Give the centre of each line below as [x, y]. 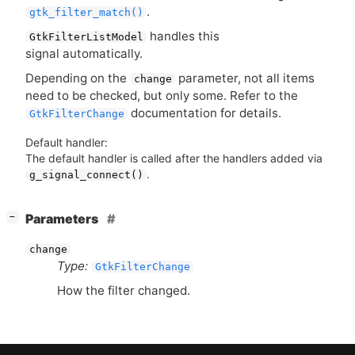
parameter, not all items [245, 78]
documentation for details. [205, 113]
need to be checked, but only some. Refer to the [162, 95]
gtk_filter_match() [86, 12]
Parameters [63, 219]
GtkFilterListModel [86, 36]
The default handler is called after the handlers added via [174, 158]
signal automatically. [84, 53]
